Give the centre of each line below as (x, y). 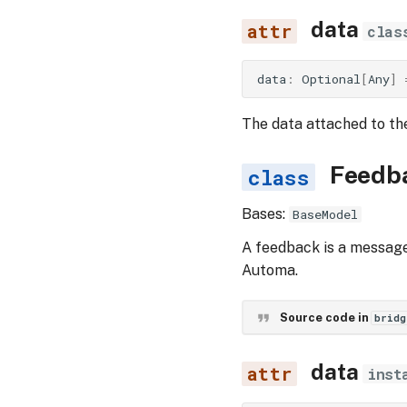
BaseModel (325, 214)
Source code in (325, 317)
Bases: (265, 214)
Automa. (270, 270)
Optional (331, 79)
